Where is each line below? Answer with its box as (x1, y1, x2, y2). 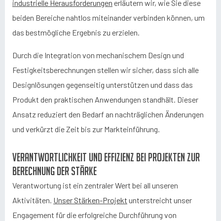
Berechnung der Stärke (12, 165, 97, 177)
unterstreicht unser (127, 195, 192, 205)
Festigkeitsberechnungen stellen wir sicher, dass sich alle (12, 65, 199, 74)
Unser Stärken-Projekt (53, 195, 127, 205)
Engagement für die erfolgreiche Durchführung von (12, 210, 177, 220)
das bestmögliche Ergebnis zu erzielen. (12, 28, 140, 37)
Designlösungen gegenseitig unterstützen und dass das (12, 80, 193, 89)
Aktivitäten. (12, 195, 53, 205)
